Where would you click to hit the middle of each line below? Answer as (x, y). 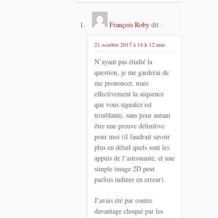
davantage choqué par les (129, 211)
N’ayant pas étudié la (123, 62)
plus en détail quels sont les (132, 147)
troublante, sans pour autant (132, 115)
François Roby (129, 24)
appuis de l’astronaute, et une (135, 158)
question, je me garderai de (132, 73)
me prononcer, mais (121, 83)
